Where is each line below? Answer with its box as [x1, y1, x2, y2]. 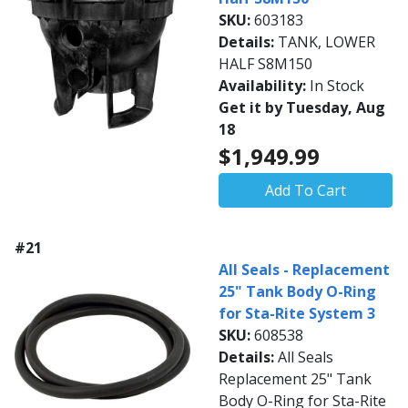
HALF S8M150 [219, 54, 312, 74]
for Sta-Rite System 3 [219, 303, 375, 323]
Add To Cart [265, 180, 346, 200]
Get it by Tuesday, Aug [219, 97, 385, 117]
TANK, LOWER [278, 32, 375, 52]
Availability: [219, 76, 310, 96]
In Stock [310, 76, 364, 96]
